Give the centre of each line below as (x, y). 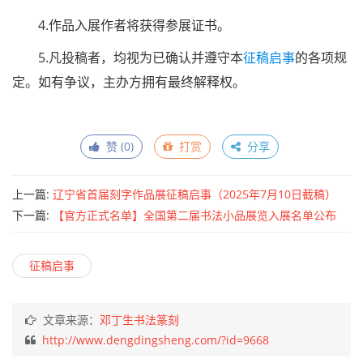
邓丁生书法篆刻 (139, 320)
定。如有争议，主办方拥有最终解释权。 (129, 82)
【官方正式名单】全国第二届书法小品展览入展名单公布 (194, 215)
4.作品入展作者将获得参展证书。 (134, 25)
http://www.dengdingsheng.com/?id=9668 (156, 340)
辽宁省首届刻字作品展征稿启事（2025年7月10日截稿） (194, 194)
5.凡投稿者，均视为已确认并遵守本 (141, 58)
